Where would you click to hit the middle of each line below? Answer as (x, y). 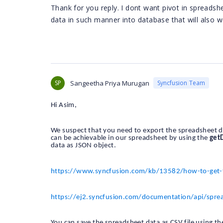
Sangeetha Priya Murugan (110, 83)
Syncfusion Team (181, 83)
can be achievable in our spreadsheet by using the (130, 138)
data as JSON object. (84, 146)
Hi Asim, (64, 105)
